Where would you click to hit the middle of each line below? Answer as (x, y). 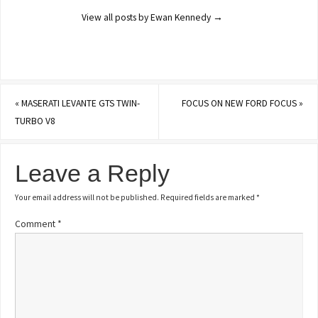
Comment (37, 224)
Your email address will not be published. (87, 198)
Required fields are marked (209, 198)
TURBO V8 (35, 121)
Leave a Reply (93, 174)
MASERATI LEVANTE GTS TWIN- (80, 103)
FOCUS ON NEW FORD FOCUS (240, 103)
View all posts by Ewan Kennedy (148, 17)
